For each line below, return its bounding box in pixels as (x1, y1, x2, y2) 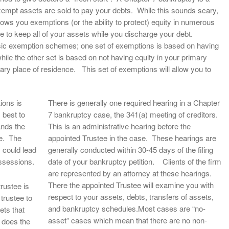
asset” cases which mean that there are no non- (48, 215, 207, 225)
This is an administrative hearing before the (48, 121, 191, 131)
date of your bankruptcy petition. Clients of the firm (48, 156, 221, 167)
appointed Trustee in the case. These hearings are (48, 132, 216, 143)
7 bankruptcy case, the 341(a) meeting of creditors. (48, 109, 220, 120)
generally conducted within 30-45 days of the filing (48, 144, 213, 155)
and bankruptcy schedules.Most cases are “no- (48, 203, 205, 214)
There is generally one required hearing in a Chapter (48, 97, 220, 108)
